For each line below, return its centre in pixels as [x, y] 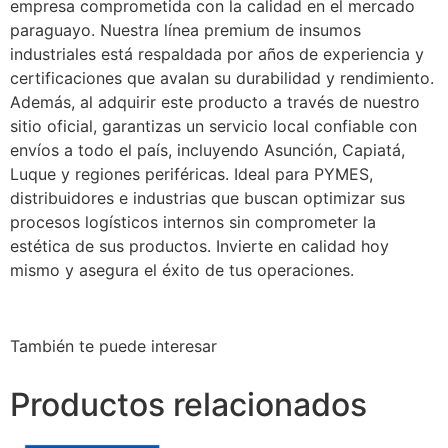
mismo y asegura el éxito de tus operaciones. [182, 270]
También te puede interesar [113, 346]
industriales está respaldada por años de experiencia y [217, 54]
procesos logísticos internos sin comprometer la [193, 222]
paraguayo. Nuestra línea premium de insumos [185, 30]
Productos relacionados [188, 404]
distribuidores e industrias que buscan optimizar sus [207, 198]
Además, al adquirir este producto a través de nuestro [215, 102]
